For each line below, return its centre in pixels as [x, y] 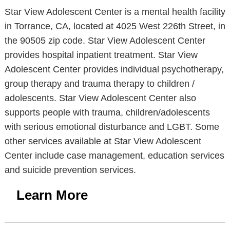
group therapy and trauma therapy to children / [99, 84]
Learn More [52, 195]
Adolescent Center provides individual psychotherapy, [114, 69]
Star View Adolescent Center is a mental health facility [115, 12]
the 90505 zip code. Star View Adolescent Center [105, 41]
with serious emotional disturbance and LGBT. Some [112, 127]
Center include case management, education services [114, 156]
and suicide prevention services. [70, 170]
